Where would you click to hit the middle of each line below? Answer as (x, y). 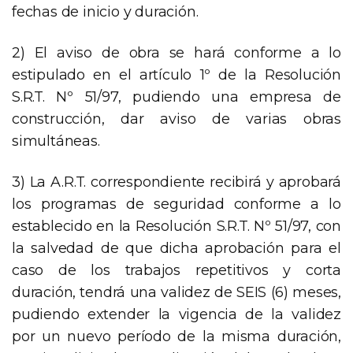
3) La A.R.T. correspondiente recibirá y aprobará (176, 182)
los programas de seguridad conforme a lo (176, 204)
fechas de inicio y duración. (105, 12)
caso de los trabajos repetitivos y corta (176, 271)
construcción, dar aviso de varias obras (176, 119)
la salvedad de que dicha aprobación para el (176, 249)
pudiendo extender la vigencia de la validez (176, 315)
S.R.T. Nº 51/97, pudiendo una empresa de (176, 97)
